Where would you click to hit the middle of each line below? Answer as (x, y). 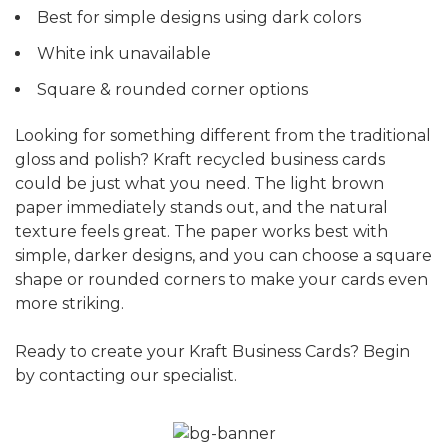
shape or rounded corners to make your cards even (221, 280)
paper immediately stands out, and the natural (201, 208)
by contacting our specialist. (126, 376)
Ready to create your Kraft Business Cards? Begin (212, 352)
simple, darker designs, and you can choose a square (223, 256)
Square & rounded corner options (172, 90)
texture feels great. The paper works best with (201, 232)
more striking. (69, 304)
